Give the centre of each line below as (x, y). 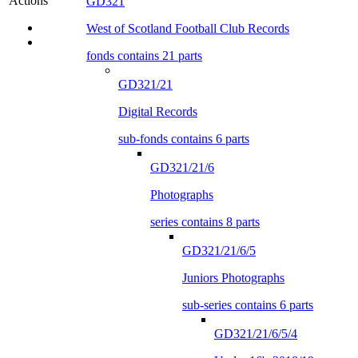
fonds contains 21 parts (144, 55)
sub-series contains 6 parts (248, 304)
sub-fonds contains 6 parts (184, 138)
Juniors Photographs (233, 277)
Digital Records (158, 111)
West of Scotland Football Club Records (188, 28)
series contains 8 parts (205, 221)
